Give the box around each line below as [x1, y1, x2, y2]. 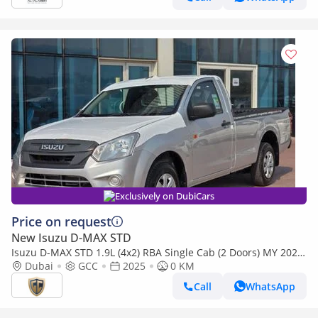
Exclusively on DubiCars [115, 190, 214, 202]
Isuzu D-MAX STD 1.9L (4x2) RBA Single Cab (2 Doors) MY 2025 [11, 246, 303, 259]
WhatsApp [246, 279, 295, 293]
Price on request [11, 213, 111, 230]
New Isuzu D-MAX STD [11, 230, 131, 246]
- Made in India [11, 259, 84, 273]
